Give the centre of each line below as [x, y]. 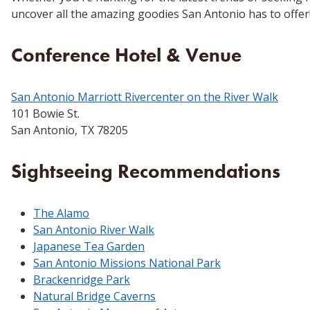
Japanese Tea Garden [89, 246]
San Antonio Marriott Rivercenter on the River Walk [145, 97]
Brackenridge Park [82, 279]
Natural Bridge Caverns [94, 296]
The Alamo [61, 213]
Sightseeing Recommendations [146, 171]
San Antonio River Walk [94, 229]
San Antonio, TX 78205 [70, 130]
